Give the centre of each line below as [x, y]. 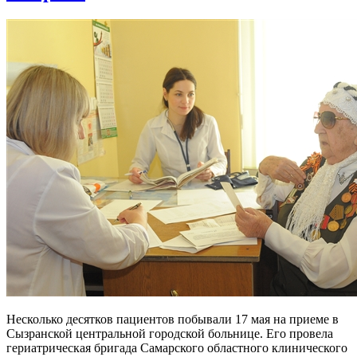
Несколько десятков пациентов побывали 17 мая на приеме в [173, 320]
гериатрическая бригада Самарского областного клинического [177, 348]
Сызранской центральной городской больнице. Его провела [170, 334]
